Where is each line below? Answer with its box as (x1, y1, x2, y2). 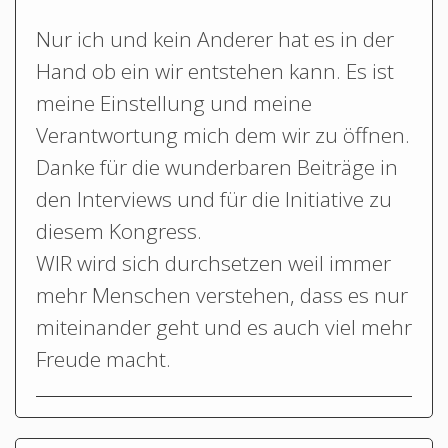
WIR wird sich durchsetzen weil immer (36, 248, 391, 277)
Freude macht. (36, 344, 171, 373)
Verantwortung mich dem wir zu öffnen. (36, 120, 410, 149)
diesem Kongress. (36, 216, 202, 245)
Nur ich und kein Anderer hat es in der (36, 24, 394, 53)
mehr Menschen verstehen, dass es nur (36, 280, 408, 309)
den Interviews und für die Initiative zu (36, 184, 392, 213)
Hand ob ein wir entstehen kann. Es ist (36, 56, 394, 85)
